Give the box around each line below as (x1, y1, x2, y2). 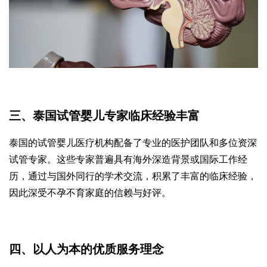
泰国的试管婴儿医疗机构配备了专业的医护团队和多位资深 (9, 138, 257, 148)
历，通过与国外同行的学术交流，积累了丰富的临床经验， (9, 171, 257, 182)
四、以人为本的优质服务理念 (9, 243, 164, 256)
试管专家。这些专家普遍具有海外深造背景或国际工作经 (9, 154, 247, 165)
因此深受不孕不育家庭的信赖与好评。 (9, 188, 171, 198)
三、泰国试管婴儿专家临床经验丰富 (9, 109, 200, 123)
